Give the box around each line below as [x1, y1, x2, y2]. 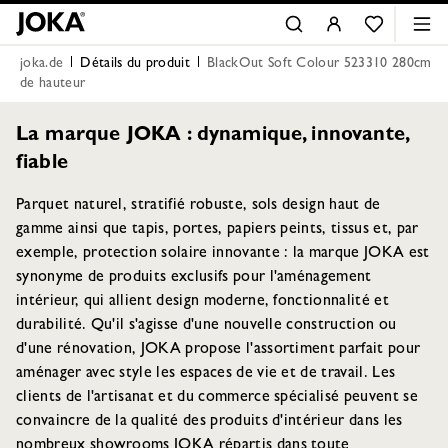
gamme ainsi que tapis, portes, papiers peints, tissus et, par [16, 222, 419, 238]
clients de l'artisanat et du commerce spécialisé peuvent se [16, 390, 418, 406]
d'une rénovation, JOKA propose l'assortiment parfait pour [16, 342, 421, 358]
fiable [16, 154, 68, 174]
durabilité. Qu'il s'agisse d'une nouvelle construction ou [16, 318, 397, 334]
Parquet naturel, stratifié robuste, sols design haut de [16, 198, 381, 214]
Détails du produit [80, 57, 191, 71]
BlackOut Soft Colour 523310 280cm [207, 57, 432, 71]
